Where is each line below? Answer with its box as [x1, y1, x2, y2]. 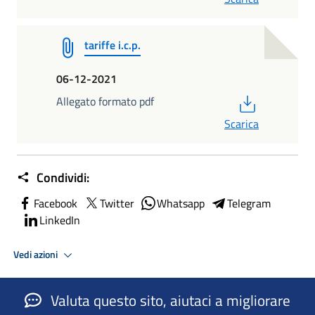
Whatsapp [157, 195, 205, 212]
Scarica [224, 115, 259, 133]
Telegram [227, 195, 271, 212]
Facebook [34, 195, 77, 212]
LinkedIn [39, 212, 80, 229]
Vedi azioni [13, 247, 60, 263]
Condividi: [34, 168, 89, 188]
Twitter [100, 195, 134, 212]
